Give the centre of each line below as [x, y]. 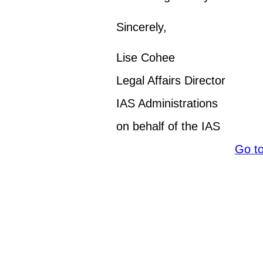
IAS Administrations [167, 104]
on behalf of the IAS [168, 127]
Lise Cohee [146, 58]
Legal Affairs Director [171, 81]
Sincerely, [143, 27]
